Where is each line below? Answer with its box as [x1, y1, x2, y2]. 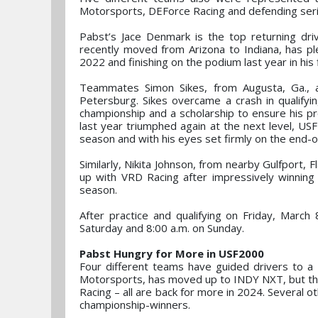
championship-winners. [79, 297, 190, 312]
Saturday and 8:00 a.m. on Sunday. [79, 221, 244, 235]
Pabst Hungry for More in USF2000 [79, 246, 264, 261]
